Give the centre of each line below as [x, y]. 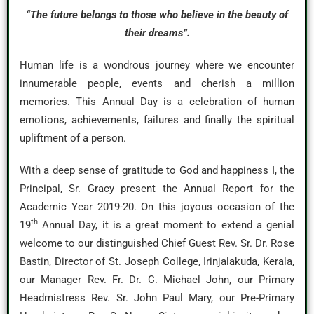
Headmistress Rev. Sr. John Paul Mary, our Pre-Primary [157, 298]
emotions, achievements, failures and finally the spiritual [157, 120]
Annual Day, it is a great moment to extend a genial [166, 225]
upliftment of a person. [73, 138]
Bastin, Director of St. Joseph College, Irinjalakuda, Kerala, [157, 261]
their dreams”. [157, 33]
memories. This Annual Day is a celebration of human [157, 102]
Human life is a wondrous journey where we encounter [157, 65]
